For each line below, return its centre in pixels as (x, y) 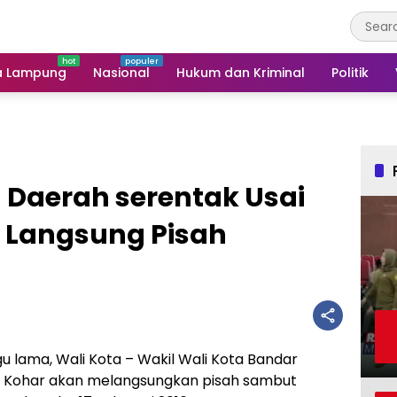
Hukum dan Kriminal (241, 72)
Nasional (121, 72)
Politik (350, 72)
